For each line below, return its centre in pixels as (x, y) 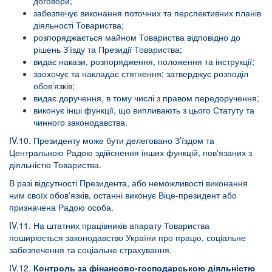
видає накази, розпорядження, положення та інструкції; (144, 61)
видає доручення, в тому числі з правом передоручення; (146, 98)
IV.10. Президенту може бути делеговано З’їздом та (112, 140)
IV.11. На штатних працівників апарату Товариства (109, 225)
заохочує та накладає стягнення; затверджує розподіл (141, 73)
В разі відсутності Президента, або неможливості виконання (128, 183)
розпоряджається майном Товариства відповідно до (137, 37)
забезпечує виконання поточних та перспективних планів (147, 13)
